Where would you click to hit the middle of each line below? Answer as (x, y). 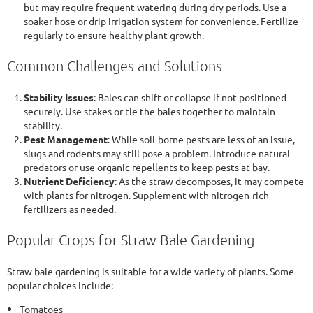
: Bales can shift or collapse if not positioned (190, 97)
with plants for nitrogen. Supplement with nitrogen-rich (146, 195)
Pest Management (66, 139)
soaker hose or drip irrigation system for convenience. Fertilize (161, 21)
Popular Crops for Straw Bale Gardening (131, 240)
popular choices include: (60, 285)
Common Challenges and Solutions (115, 66)
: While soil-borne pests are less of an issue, (201, 139)
